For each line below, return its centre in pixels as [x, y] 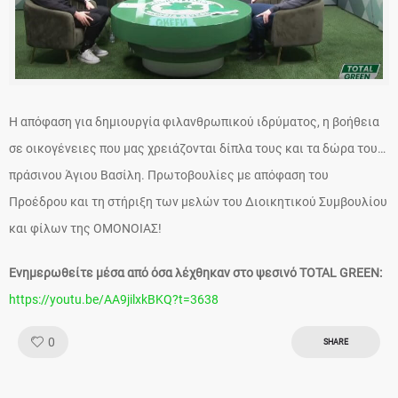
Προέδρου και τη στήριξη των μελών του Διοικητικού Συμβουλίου [198, 202]
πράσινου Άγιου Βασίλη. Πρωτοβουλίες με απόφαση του [169, 175]
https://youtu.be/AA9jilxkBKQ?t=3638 [114, 300]
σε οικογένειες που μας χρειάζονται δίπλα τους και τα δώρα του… [197, 149]
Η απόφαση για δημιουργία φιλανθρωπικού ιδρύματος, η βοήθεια [194, 122]
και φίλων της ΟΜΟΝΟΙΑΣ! [85, 229]
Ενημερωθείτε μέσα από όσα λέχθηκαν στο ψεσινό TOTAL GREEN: [195, 273]
